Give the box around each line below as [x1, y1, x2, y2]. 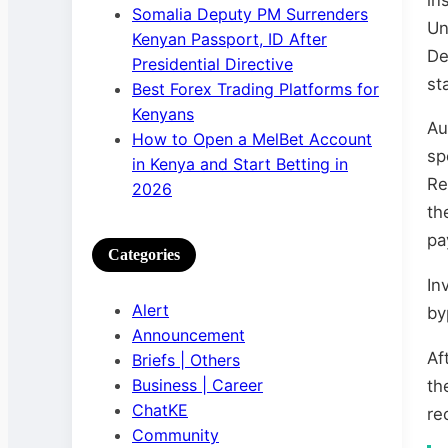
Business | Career [132, 375, 263, 395]
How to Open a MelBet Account [132, 129, 372, 149]
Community [132, 425, 219, 445]
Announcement [132, 325, 245, 345]
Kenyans [132, 104, 194, 124]
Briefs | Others [132, 350, 240, 370]
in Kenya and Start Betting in [132, 154, 348, 174]
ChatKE [132, 400, 188, 420]
